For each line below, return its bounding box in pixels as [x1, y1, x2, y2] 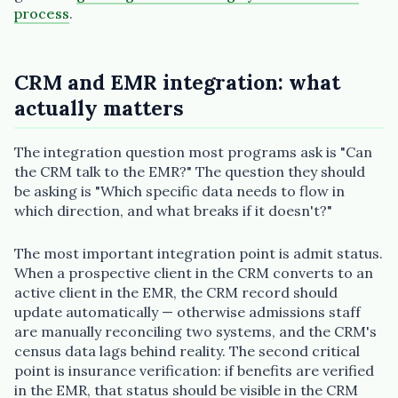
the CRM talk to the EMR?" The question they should [14, 163, 365, 181]
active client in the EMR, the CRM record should [14, 283, 338, 301]
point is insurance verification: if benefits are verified [14, 361, 374, 379]
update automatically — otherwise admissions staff [14, 302, 361, 321]
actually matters [14, 95, 184, 122]
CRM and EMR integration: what [14, 69, 340, 96]
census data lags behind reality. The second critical [14, 341, 360, 360]
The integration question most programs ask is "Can [14, 143, 372, 162]
